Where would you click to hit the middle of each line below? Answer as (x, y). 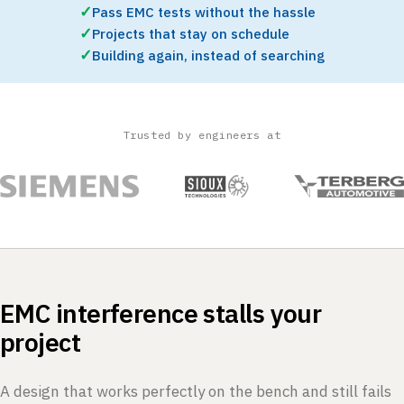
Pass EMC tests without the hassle (204, 12)
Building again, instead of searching (208, 55)
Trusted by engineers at (202, 134)
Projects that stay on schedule (191, 33)
